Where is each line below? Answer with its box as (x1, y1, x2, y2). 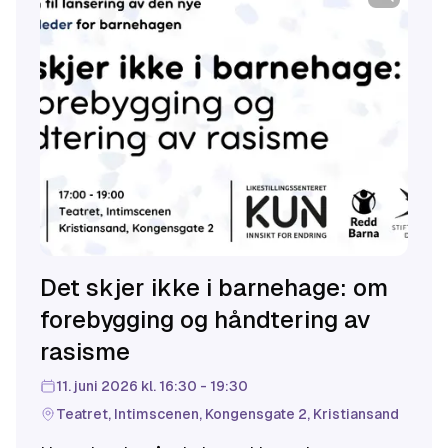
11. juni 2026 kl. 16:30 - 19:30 (56, 377, 248, 394)
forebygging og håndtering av (40, 305, 370, 333)
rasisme (40, 337, 130, 365)
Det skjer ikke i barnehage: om (40, 273, 388, 301)
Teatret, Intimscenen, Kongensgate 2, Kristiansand (56, 405, 399, 422)
